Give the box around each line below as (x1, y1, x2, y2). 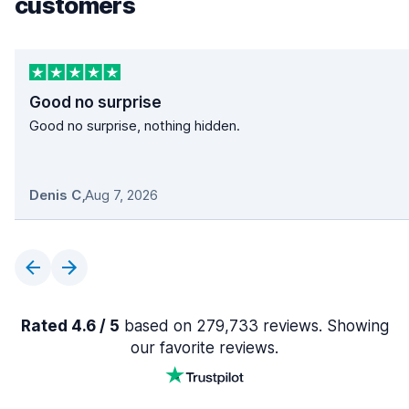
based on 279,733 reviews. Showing (119, 317, 389, 336)
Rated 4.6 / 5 (20, 317, 120, 336)
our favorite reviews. (131, 339, 278, 358)
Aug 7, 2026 (85, 186, 158, 204)
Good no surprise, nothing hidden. (29, 117, 240, 135)
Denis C (29, 186, 81, 204)
